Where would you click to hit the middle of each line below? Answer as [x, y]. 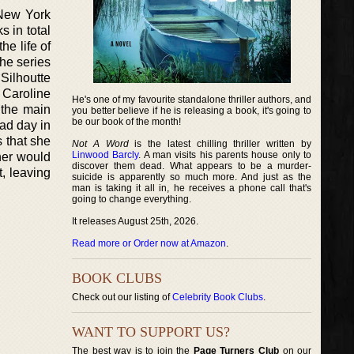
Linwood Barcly [105, 155]
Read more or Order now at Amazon [149, 243]
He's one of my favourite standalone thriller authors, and [192, 100]
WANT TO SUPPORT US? [151, 332]
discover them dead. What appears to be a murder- [192, 166]
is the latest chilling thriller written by [220, 144]
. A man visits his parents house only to [225, 155]
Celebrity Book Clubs [218, 297]
